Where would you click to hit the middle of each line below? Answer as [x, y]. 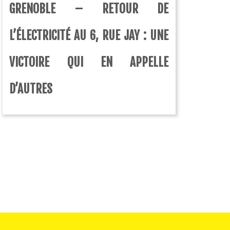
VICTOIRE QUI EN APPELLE [89, 63]
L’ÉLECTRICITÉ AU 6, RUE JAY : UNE [89, 36]
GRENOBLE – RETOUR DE [89, 9]
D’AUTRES [31, 89]
